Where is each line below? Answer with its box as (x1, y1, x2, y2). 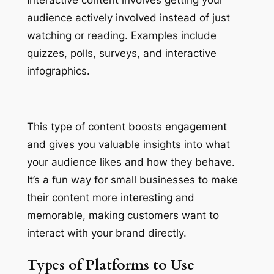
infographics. (26, 64, 93, 77)
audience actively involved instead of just (26, 11, 230, 24)
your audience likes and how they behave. (26, 156, 235, 169)
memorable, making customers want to (26, 209, 219, 222)
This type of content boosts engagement (26, 120, 227, 133)
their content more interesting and (26, 191, 194, 204)
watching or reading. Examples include (26, 29, 217, 42)
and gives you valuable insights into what (26, 138, 230, 151)
